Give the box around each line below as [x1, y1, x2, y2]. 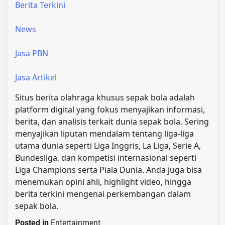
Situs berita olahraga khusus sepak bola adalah [15, 91, 195, 103]
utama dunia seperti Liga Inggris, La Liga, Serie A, [15, 140, 201, 151]
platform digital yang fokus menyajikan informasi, [15, 103, 205, 115]
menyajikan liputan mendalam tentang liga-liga [15, 128, 194, 139]
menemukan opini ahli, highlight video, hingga [15, 176, 191, 187]
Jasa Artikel [15, 71, 57, 83]
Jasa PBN [15, 47, 48, 59]
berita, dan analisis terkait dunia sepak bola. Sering [15, 116, 209, 127]
